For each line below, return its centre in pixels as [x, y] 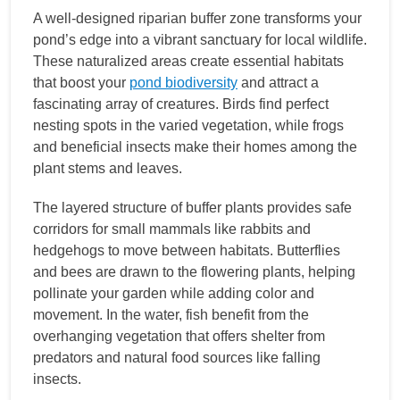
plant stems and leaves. [108, 169]
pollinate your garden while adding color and [174, 294]
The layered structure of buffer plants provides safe [192, 208]
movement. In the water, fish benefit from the [171, 315]
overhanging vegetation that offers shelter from [179, 337]
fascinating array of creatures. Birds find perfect [181, 104]
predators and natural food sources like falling [177, 358]
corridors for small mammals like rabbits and [172, 229]
